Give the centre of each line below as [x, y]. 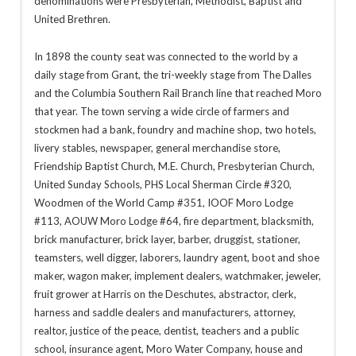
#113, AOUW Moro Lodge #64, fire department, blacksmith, [174, 221]
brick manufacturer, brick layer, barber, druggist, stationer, [167, 239]
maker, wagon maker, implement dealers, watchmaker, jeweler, [177, 275]
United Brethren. [72, 19]
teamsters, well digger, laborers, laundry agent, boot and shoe [176, 257]
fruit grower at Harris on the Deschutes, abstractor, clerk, [165, 294]
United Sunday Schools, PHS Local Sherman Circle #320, [163, 184]
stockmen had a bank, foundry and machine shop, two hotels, [175, 129]
